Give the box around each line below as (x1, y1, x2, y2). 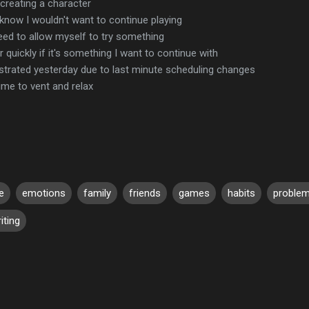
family (83, 186, 111, 199)
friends (129, 186, 161, 199)
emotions (22, 186, 66, 199)
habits (228, 186, 255, 199)
